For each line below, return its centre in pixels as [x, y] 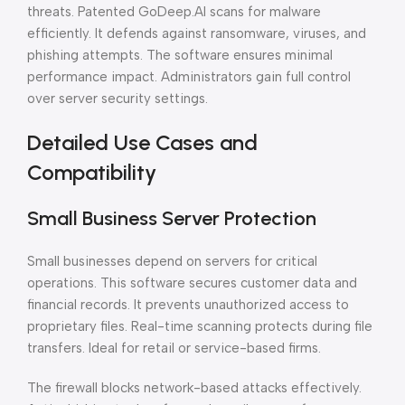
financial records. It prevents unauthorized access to [188, 305]
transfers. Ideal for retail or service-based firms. [174, 348]
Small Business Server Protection [172, 218]
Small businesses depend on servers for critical [172, 261]
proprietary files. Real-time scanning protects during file [200, 326]
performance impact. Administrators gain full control [189, 77]
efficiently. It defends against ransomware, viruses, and [197, 33]
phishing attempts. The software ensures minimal [180, 55]
